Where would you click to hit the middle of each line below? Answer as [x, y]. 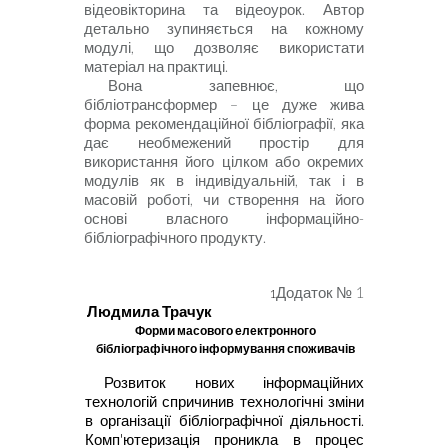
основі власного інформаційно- [224, 219]
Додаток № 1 [320, 293]
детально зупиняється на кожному [224, 29]
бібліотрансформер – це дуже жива [224, 105]
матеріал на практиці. [156, 67]
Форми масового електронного [225, 331]
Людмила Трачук [149, 312]
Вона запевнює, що [236, 86]
